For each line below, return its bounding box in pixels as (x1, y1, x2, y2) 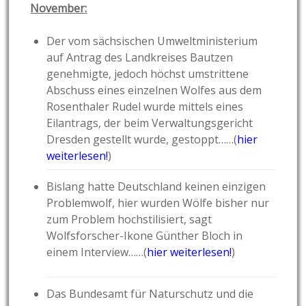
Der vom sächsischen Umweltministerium (46, 33, 258, 49)
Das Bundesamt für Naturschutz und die (46, 286, 254, 302)
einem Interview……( (46, 245, 148, 260)
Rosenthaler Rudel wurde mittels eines (46, 99, 244, 115)
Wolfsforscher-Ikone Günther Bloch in (46, 228, 243, 244)
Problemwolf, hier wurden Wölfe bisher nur (46, 195, 270, 211)
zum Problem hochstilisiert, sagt (46, 212, 212, 227)
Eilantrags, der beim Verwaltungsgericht (46, 115, 253, 131)
